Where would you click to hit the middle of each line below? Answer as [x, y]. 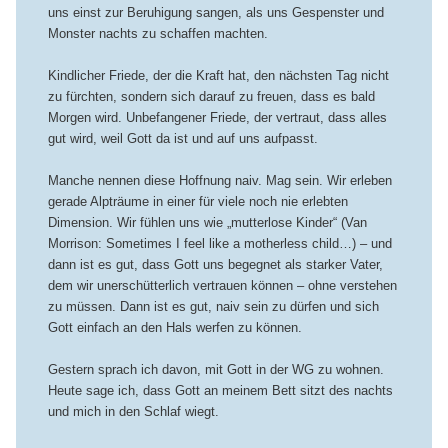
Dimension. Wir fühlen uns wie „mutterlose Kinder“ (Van [207, 222]
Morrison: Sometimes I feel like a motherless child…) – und [219, 243]
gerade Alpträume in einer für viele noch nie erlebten [197, 201]
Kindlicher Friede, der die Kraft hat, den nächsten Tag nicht [218, 75]
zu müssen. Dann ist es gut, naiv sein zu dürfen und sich [213, 306]
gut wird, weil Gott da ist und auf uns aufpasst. [182, 138]
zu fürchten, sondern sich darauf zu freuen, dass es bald [211, 96]
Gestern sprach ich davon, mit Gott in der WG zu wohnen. [215, 370]
